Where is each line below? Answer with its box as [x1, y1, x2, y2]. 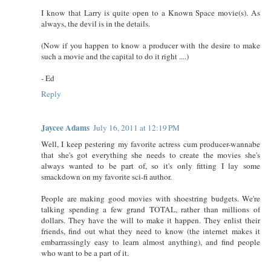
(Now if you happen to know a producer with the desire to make [41, 39, 260, 51]
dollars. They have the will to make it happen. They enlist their [41, 214, 260, 226]
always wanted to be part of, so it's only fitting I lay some [41, 160, 260, 171]
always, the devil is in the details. [41, 18, 150, 29]
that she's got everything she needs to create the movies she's [41, 149, 260, 160]
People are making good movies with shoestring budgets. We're [41, 192, 260, 204]
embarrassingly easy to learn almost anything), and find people [41, 236, 260, 247]
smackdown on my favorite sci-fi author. [41, 171, 172, 182]
